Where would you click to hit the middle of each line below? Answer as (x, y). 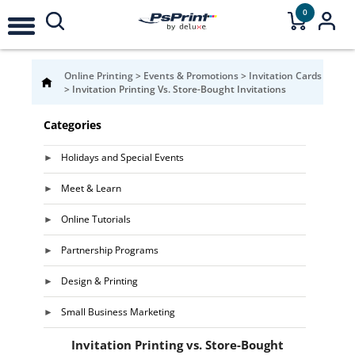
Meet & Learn (91, 188)
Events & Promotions (192, 76)
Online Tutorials (95, 219)
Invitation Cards (285, 76)
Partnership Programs (109, 250)
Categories (72, 125)
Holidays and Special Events (122, 157)
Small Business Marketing (118, 312)
